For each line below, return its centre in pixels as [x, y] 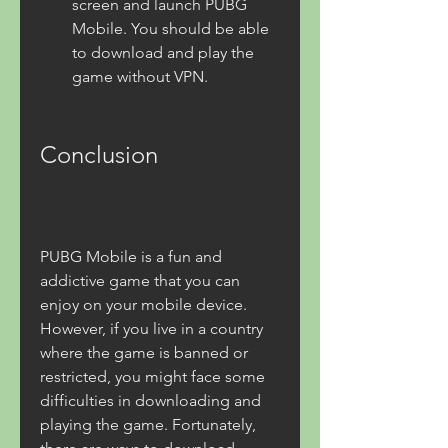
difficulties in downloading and [150, 400]
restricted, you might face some [152, 376]
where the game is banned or [144, 352]
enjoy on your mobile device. [143, 304]
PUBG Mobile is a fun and [131, 256]
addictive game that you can [140, 280]
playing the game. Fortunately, [148, 424]
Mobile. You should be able [170, 28]
